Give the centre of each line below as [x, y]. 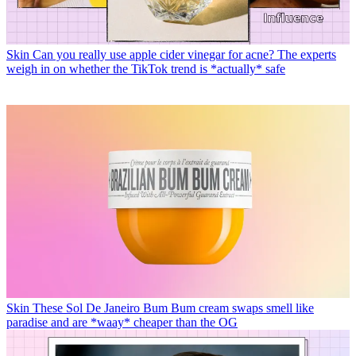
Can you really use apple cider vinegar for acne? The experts [184, 54]
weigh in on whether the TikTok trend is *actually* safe [146, 68]
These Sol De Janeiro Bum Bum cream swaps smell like [173, 308]
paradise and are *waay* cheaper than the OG [122, 322]
